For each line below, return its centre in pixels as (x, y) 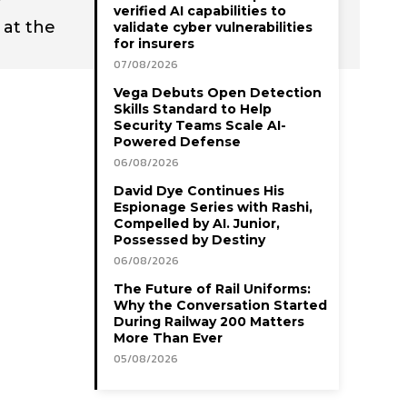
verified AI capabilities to (200, 10)
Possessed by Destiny (189, 239)
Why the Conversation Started (220, 305)
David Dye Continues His (199, 190)
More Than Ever (168, 338)
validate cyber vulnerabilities (213, 27)
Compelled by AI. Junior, (197, 223)
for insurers (154, 43)
